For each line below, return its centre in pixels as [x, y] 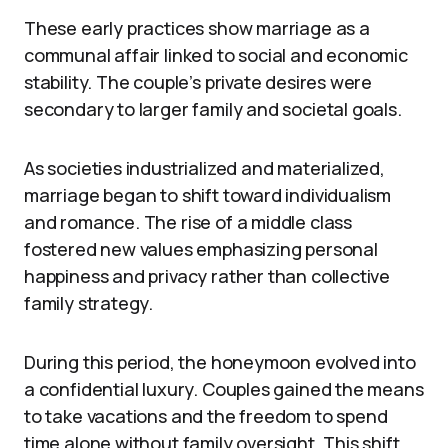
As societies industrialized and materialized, [204, 168]
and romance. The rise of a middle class [188, 222]
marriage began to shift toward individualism [208, 195]
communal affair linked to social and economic [216, 55]
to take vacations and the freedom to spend [206, 416]
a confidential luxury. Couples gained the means [224, 389]
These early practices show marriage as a [197, 28]
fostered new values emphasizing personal [201, 249]
